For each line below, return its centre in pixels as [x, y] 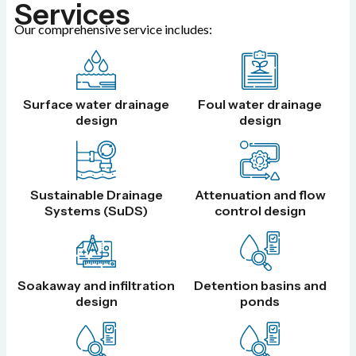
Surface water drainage [96, 104]
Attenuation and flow [260, 195]
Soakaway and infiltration [96, 286]
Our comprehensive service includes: [113, 29]
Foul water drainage [260, 104]
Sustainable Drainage [96, 195]
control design [260, 211]
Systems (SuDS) [96, 211]
